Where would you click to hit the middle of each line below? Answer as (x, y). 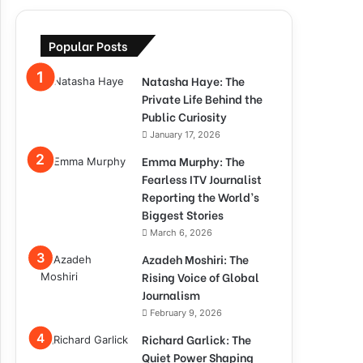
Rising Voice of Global (201, 277)
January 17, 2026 (185, 135)
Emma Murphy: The (193, 161)
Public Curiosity (184, 116)
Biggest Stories (183, 214)
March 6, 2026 (181, 233)
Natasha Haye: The (193, 81)
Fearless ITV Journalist (202, 179)
